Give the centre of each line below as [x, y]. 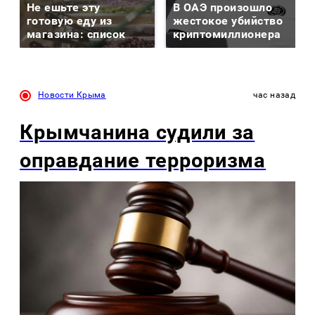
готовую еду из [70, 21]
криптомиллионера [227, 34]
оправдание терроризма [143, 161]
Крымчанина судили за [137, 133]
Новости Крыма [72, 95]
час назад [274, 95]
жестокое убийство [228, 21]
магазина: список [76, 34]
